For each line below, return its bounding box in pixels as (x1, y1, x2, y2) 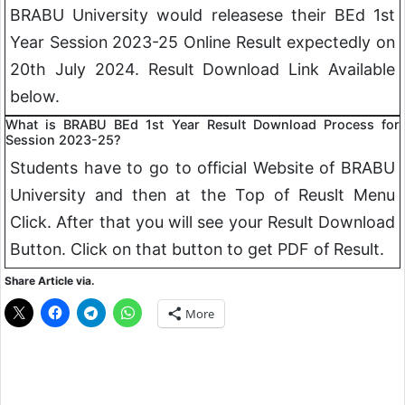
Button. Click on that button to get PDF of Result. (10, 240, 384, 259)
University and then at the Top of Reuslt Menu (10, 185, 395, 205)
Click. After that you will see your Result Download (10, 212, 395, 232)
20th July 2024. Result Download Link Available (10, 60, 395, 80)
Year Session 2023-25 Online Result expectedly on (10, 33, 395, 52)
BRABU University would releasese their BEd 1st (10, 5, 395, 25)
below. (10, 87, 60, 107)
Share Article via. (5, 274, 95, 288)
